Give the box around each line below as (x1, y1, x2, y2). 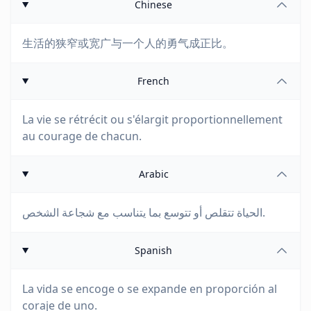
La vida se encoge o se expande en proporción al (22, 281, 277, 296)
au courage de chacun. (22, 128, 142, 144)
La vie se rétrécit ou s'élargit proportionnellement (22, 112, 283, 127)
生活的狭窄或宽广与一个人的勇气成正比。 (22, 35, 233, 51)
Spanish (135, 244, 173, 257)
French (137, 74, 170, 87)
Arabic (138, 167, 169, 180)
